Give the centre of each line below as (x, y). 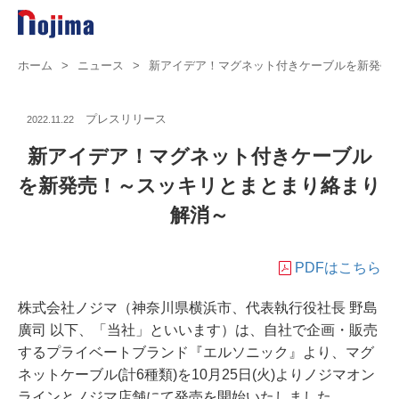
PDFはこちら (338, 268)
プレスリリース (126, 119)
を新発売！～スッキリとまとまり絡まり (199, 186)
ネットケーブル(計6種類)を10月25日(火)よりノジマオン (196, 375)
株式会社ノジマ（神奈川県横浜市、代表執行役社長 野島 (198, 308)
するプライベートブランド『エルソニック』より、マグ (196, 352)
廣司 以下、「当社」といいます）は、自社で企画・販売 (198, 330)
